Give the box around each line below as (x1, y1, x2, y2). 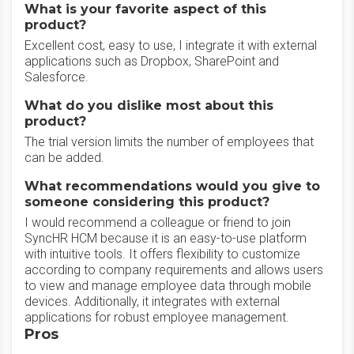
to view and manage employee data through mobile (24, 278, 311, 293)
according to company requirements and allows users (24, 262, 323, 277)
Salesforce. (24, 70, 88, 85)
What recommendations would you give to (24, 179, 320, 194)
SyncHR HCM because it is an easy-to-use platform (24, 231, 307, 246)
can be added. (24, 150, 104, 165)
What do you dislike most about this (24, 98, 273, 113)
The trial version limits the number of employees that (24, 134, 314, 149)
